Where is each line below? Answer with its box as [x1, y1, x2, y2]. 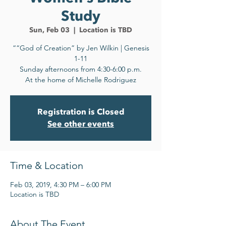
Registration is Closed [37, 106, 125, 118]
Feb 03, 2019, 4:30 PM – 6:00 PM [10, 180, 111, 189]
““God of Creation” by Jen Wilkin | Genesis [12, 43, 149, 52]
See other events [47, 119, 114, 130]
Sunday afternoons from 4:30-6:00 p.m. [20, 65, 142, 74]
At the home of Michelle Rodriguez [25, 75, 136, 84]
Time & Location [10, 159, 83, 172]
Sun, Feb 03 [29, 25, 70, 35]
